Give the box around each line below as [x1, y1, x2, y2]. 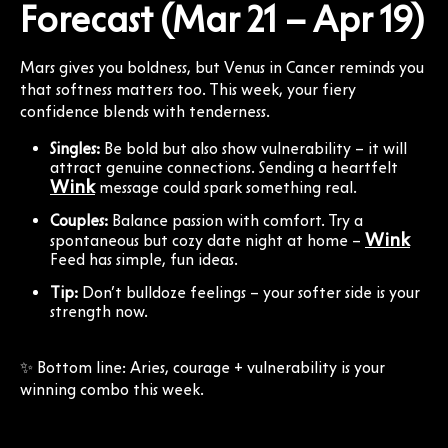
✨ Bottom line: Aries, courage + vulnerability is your [20, 357, 385, 377]
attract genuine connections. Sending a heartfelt [50, 157, 398, 177]
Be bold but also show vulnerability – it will [100, 138, 407, 158]
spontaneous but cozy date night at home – [50, 230, 365, 250]
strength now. [50, 301, 148, 321]
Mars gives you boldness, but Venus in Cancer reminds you [20, 57, 424, 77]
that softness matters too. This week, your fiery [20, 79, 356, 99]
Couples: [50, 210, 108, 230]
